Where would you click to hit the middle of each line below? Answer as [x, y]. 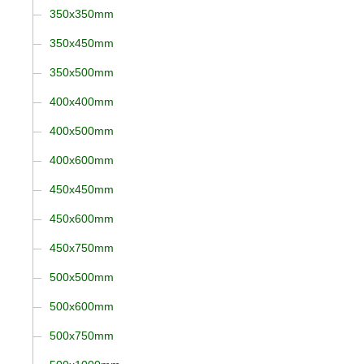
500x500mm [81, 277]
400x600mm [81, 160]
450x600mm [81, 219]
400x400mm [81, 102]
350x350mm [81, 14]
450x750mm [81, 248]
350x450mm [81, 43]
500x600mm [81, 306]
